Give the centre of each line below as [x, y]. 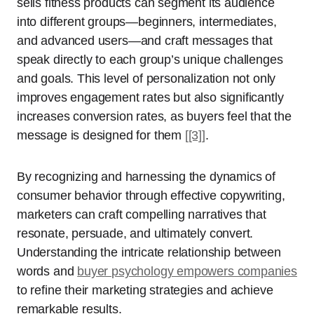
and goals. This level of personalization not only [146, 78]
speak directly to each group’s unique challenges [150, 59]
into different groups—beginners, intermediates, [147, 21]
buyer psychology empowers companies [187, 271]
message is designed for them [101, 135]
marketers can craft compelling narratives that [142, 214]
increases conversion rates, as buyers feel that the [154, 116]
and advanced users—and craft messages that [145, 40]
